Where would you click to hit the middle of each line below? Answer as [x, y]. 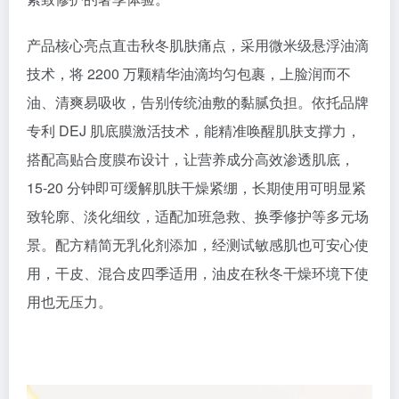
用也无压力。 [69, 302]
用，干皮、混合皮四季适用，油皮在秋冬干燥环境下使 [198, 273]
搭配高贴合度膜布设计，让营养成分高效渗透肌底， [191, 159]
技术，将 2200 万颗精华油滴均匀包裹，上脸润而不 [189, 74]
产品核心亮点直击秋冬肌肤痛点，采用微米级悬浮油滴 [198, 45]
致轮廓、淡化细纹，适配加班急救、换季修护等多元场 [198, 216]
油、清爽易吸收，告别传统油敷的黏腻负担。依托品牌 [198, 102]
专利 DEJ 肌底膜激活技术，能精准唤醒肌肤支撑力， [194, 131]
